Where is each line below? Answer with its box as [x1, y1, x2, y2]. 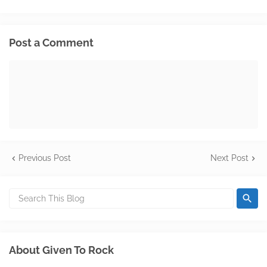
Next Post [210, 153, 249, 163]
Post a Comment [9, 36, 94, 49]
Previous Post [18, 153, 71, 163]
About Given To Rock [9, 244, 114, 256]
